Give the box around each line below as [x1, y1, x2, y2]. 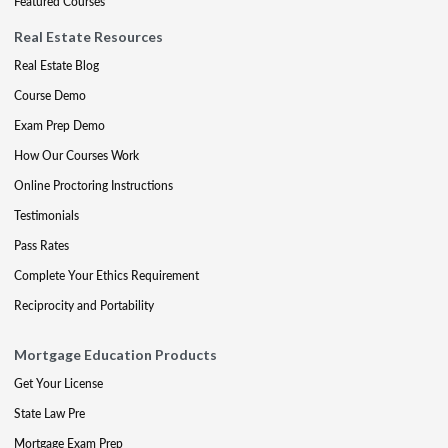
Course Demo [14, 87, 86, 104]
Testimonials [14, 207, 79, 224]
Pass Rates [14, 237, 69, 254]
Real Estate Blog [14, 57, 99, 74]
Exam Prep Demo [14, 117, 105, 134]
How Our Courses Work [14, 147, 139, 164]
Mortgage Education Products [14, 346, 217, 363]
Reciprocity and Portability [14, 297, 154, 314]
